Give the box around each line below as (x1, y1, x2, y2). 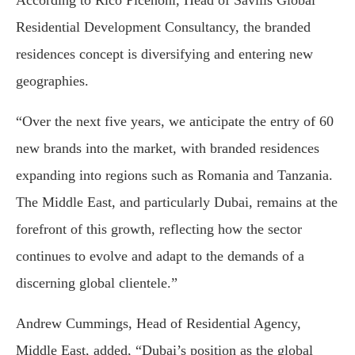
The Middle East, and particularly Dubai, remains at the (16, 194, 338, 211)
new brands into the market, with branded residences (16, 140, 319, 157)
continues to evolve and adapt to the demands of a (16, 248, 304, 265)
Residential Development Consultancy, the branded (16, 19, 311, 36)
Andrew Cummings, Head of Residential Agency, (16, 315, 301, 332)
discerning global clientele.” (16, 275, 177, 292)
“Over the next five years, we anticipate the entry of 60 (16, 113, 334, 130)
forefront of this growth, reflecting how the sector (16, 221, 302, 238)
